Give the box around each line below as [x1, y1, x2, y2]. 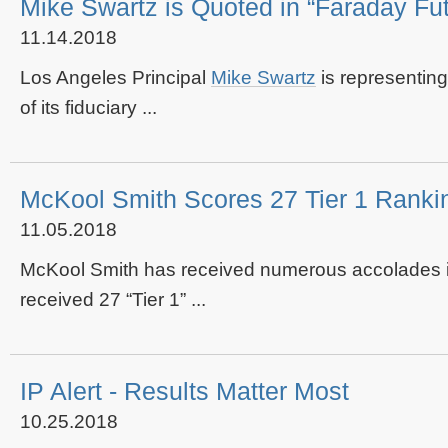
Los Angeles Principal [20, 67, 211, 88]
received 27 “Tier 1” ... [20, 289, 206, 310]
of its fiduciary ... [20, 97, 157, 118]
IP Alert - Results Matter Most [20, 377, 349, 405]
